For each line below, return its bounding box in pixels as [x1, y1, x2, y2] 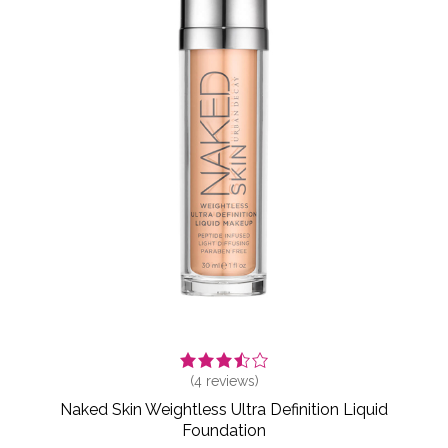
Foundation [182, 421, 266, 441]
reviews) [201, 373, 259, 390]
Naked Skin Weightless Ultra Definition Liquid [60, 400, 388, 420]
